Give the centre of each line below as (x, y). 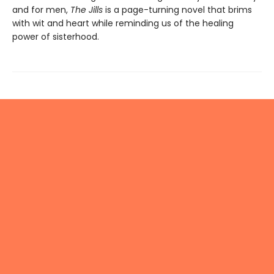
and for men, (41, 9)
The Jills (88, 9)
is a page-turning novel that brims (179, 9)
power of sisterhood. (56, 36)
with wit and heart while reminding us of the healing (123, 23)
